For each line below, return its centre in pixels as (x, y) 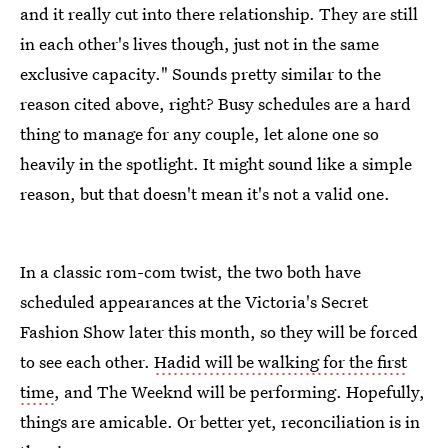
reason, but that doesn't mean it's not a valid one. (205, 193)
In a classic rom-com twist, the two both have (190, 271)
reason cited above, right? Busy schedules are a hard (215, 103)
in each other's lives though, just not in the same (199, 43)
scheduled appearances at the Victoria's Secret (194, 301)
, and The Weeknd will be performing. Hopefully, (239, 391)
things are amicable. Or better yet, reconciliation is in (220, 421)
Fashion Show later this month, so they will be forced (219, 331)
